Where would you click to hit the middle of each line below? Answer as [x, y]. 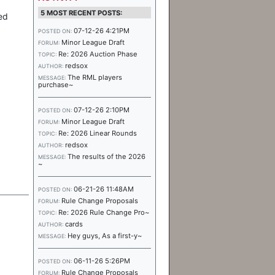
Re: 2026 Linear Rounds [98, 133]
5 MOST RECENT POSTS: [81, 13]
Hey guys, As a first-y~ [105, 236]
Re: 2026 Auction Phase [98, 54]
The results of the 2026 [107, 157]
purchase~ [56, 85]
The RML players [95, 77]
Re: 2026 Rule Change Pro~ [104, 212]
